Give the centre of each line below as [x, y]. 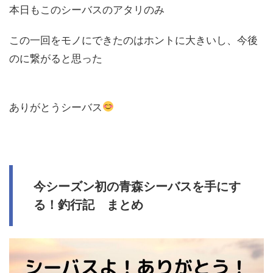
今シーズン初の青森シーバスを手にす [137, 186]
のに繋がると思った [56, 58]
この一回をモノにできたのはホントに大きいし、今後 [133, 40]
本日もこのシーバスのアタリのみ [87, 9]
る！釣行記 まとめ [88, 204]
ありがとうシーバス [56, 107]
